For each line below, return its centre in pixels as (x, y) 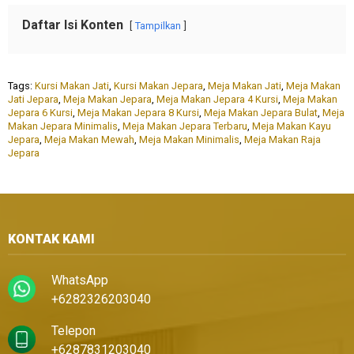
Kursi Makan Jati (72, 86)
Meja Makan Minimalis (189, 140)
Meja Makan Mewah (89, 140)
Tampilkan (158, 26)
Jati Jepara (33, 100)
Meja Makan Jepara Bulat (261, 113)
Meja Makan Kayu (292, 126)
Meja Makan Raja (282, 140)
